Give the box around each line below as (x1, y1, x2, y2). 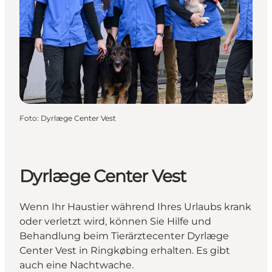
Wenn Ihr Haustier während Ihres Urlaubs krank (19, 201, 251, 213)
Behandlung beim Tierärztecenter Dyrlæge (19, 230, 229, 242)
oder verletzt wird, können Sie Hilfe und (19, 216, 211, 228)
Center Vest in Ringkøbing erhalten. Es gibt (19, 245, 230, 257)
